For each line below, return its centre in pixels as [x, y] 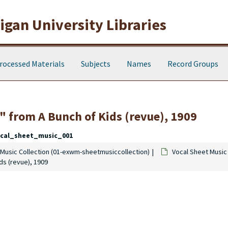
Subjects [96, 64]
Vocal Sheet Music [199, 152]
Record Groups [193, 64]
